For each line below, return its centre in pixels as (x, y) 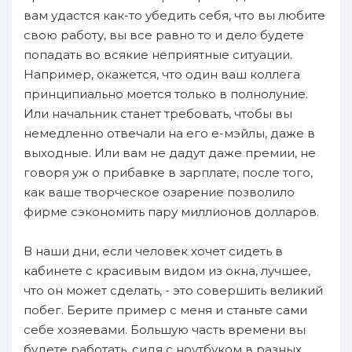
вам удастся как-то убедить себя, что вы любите (174, 15)
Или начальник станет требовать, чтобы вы (158, 114)
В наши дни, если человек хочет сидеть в (153, 251)
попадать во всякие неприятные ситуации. (158, 55)
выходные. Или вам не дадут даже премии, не (170, 153)
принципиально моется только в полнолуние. (166, 94)
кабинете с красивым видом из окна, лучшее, (167, 271)
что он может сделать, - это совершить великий (173, 290)
